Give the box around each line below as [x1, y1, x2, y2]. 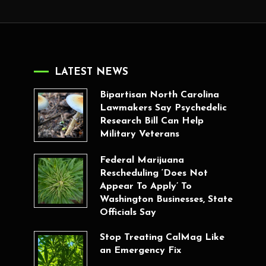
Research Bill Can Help [99, 116, 204, 126]
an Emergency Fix [99, 246, 181, 256]
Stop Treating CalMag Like [99, 233, 224, 243]
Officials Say [99, 208, 156, 218]
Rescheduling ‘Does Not [99, 169, 208, 179]
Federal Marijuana [99, 156, 184, 166]
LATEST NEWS [55, 67, 129, 77]
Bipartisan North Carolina [99, 90, 219, 100]
